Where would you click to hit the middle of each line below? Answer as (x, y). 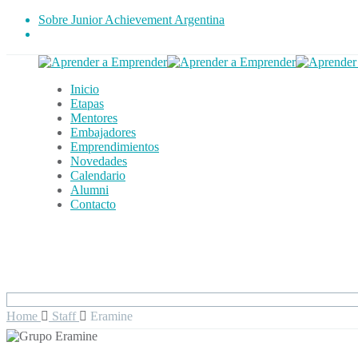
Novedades (99, 161)
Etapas (87, 103)
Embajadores (103, 132)
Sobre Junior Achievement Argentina (131, 20)
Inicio (85, 89)
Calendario (98, 175)
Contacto (93, 204)
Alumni (89, 190)
